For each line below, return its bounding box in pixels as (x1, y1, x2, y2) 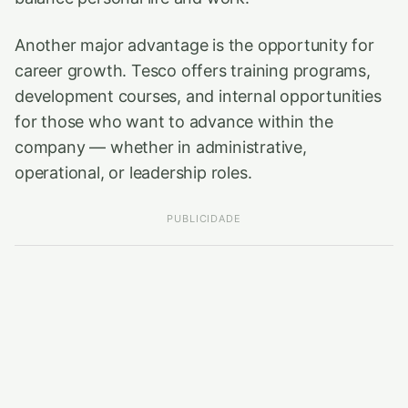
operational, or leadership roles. (15, 163, 252, 182)
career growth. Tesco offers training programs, (15, 61, 371, 80)
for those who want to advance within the (15, 112, 334, 131)
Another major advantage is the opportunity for (15, 36, 374, 55)
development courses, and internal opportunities (15, 87, 382, 106)
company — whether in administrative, (15, 138, 307, 157)
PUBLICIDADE (167, 212, 241, 225)
